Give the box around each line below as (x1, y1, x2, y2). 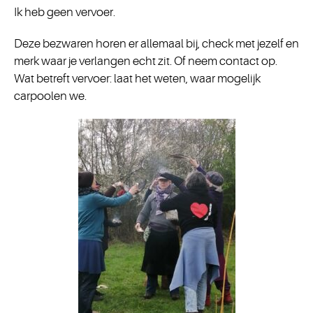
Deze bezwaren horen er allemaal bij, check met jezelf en (14, 37, 299, 50)
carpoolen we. (14, 89, 87, 103)
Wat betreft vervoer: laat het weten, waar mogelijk (14, 72, 261, 85)
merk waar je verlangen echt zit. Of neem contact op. (14, 54, 277, 68)
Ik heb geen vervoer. (14, 6, 115, 19)
